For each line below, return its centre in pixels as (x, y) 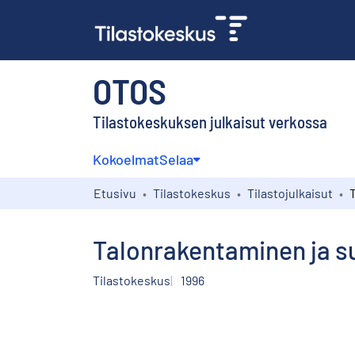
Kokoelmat (126, 159)
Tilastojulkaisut (290, 193)
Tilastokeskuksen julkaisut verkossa (210, 121)
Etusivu (115, 193)
